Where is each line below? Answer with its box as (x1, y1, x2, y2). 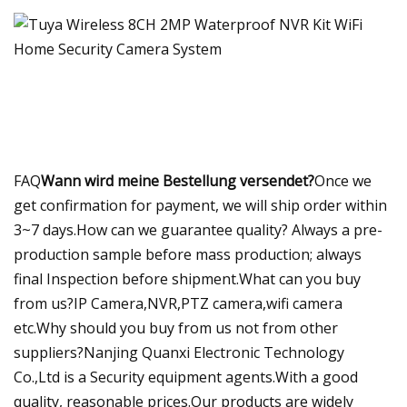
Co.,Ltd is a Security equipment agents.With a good (14, 366, 358, 387)
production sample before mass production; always (14, 243, 362, 264)
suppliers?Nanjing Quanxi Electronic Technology (14, 342, 344, 362)
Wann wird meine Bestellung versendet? (41, 170, 314, 191)
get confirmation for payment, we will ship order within (14, 194, 387, 215)
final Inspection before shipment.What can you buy (14, 268, 361, 289)
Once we (314, 170, 372, 191)
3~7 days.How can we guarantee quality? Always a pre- (14, 219, 382, 240)
